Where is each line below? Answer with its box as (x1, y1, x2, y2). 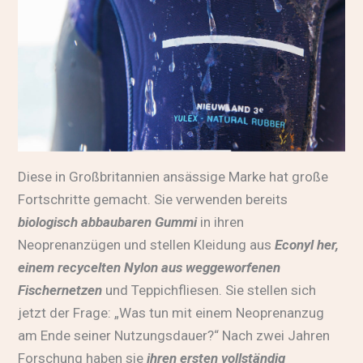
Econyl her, (275, 236, 340, 253)
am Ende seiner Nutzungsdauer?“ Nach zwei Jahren (18, 327, 331, 344)
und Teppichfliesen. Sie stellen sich (102, 281, 317, 298)
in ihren (197, 213, 245, 230)
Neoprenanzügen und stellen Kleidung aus (18, 236, 275, 253)
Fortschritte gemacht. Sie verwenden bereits (18, 190, 288, 207)
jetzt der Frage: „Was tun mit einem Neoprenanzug (18, 304, 325, 321)
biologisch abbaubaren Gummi (18, 213, 198, 230)
